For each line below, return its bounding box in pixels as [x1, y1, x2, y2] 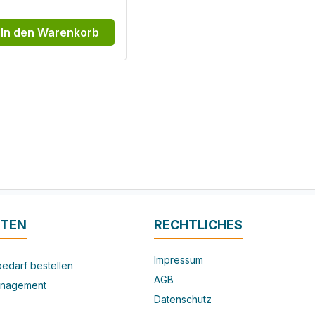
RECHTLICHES [153, 217, 243, 233]
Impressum [153, 254, 203, 266]
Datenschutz [153, 293, 212, 306]
